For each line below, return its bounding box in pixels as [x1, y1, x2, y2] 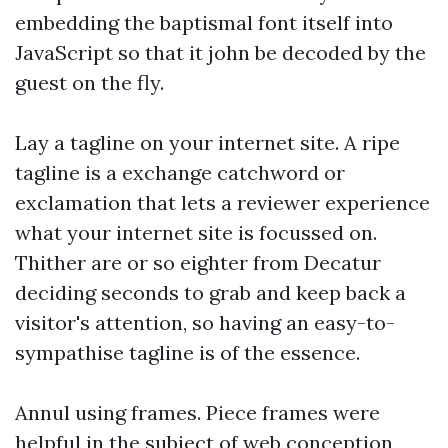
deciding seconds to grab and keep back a [15, 280, 406, 305]
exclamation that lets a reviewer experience [15, 190, 430, 215]
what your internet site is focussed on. [15, 220, 377, 245]
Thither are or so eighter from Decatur [15, 250, 381, 275]
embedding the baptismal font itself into [15, 10, 393, 35]
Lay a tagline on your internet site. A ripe [15, 130, 400, 155]
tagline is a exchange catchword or [15, 160, 345, 185]
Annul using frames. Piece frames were [15, 400, 380, 425]
